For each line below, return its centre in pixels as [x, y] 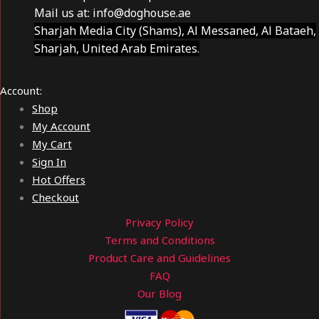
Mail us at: [63, 12]
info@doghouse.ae [142, 12]
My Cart [52, 143]
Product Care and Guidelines [159, 257]
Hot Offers [59, 179]
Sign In [49, 161]
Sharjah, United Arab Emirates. [117, 48]
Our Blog [159, 293]
